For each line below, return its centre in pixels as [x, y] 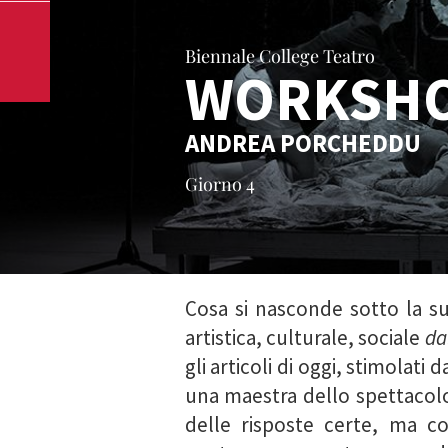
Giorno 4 [219, 184]
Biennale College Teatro [279, 56]
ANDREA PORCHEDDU [302, 143]
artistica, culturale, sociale [304, 337]
